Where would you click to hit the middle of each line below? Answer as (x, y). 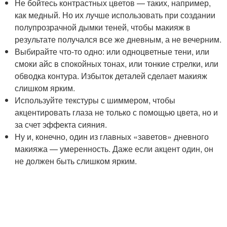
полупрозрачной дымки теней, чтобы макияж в (103, 27)
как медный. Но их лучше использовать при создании (115, 15)
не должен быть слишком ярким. (76, 161)
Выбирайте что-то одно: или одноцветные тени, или (112, 51)
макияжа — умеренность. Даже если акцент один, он (114, 148)
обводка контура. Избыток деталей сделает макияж (111, 75)
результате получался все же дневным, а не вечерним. (118, 39)
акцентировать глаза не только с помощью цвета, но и (117, 112)
